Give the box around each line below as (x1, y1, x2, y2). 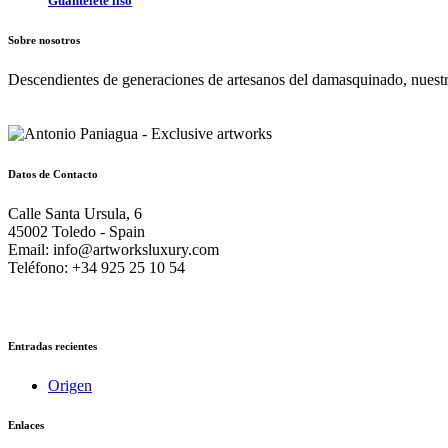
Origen (48, 376, 92, 394)
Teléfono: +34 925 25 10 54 (8, 258, 185, 276)
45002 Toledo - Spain (8, 222, 145, 240)
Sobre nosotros (8, 33, 80, 46)
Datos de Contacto (8, 167, 98, 180)
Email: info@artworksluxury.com (8, 240, 219, 258)
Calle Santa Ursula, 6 (8, 204, 142, 222)
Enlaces (8, 419, 44, 432)
